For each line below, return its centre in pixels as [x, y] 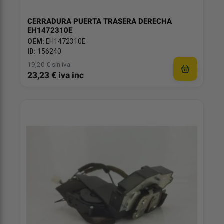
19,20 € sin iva [49, 65]
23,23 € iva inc [56, 75]
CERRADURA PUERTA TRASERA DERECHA [100, 21]
